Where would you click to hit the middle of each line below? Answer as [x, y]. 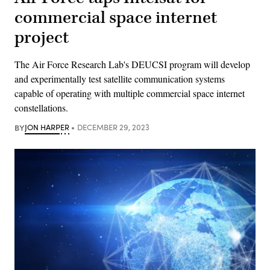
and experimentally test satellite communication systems [120, 78]
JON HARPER [47, 127]
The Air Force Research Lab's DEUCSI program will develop [132, 64]
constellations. [41, 107]
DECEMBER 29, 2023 [113, 127]
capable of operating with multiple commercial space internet [130, 93]
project [42, 37]
